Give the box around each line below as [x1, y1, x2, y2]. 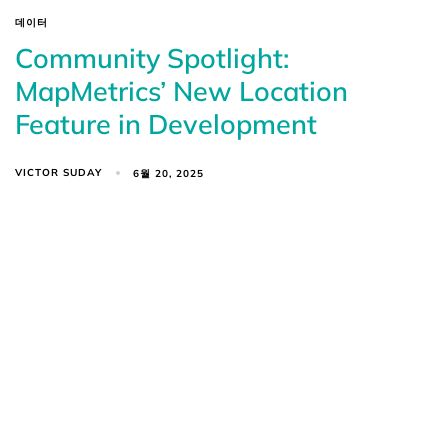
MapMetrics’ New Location [15, 74, 348, 109]
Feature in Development [15, 107, 317, 142]
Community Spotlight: [15, 41, 289, 76]
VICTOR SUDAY [15, 166, 102, 180]
